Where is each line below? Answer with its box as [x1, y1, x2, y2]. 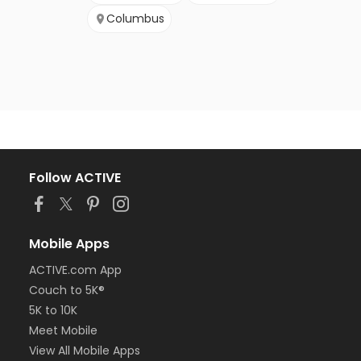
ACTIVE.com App [29, 262, 122, 279]
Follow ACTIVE [29, 168, 121, 188]
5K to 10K [29, 302, 77, 319]
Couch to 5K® [29, 282, 105, 299]
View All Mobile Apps [29, 342, 140, 359]
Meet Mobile [29, 322, 98, 339]
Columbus [106, 10, 164, 27]
